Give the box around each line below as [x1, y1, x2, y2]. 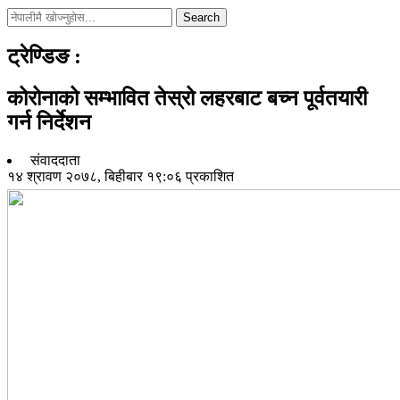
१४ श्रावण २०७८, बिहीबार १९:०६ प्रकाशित [7, 168, 234, 184]
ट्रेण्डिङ [7, 44, 74, 68]
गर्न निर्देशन [7, 110, 91, 134]
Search [183, 11, 220, 24]
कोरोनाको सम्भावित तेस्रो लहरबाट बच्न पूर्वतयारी [7, 86, 367, 110]
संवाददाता [27, 152, 80, 168]
